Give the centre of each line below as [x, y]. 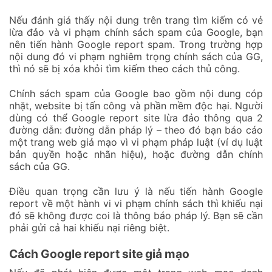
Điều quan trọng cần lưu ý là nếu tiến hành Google [136, 191]
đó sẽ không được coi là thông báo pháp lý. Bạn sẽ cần [136, 215]
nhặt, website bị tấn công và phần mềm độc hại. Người [136, 105]
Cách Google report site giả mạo [99, 253]
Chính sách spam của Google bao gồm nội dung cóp [136, 93]
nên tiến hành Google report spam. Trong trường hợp [136, 45]
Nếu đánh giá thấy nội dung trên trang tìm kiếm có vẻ [136, 20]
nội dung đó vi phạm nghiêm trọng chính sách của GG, [136, 57]
